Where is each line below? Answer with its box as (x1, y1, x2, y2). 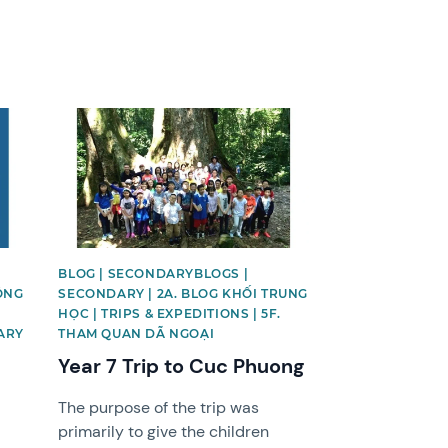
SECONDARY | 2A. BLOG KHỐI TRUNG (58, 286, 308, 302)
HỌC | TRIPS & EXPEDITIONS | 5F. (58, 306, 281, 322)
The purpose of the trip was (58, 397, 260, 419)
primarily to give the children (58, 421, 270, 443)
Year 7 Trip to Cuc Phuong (58, 353, 305, 380)
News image (57, 105, 147, 127)
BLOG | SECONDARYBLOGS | (58, 266, 249, 282)
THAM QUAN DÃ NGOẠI (58, 326, 215, 342)
